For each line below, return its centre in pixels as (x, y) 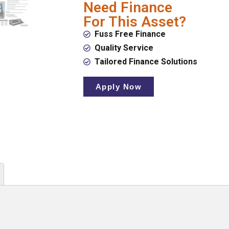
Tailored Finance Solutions (146, 62)
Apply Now (119, 87)
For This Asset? (134, 22)
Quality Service (124, 48)
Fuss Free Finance (130, 34)
